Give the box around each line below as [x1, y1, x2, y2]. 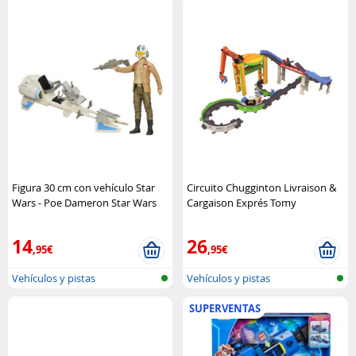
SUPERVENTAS [189, 300, 261, 315]
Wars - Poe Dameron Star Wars [12, 195, 157, 210]
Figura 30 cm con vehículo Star [12, 180, 155, 195]
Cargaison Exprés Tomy [187, 195, 297, 210]
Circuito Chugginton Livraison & [187, 180, 337, 195]
